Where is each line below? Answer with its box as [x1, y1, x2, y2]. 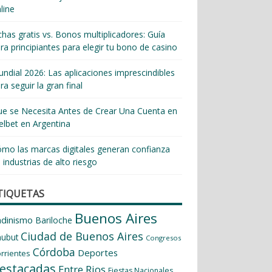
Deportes [78, 246, 118, 259]
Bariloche [35, 214, 73, 226]
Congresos [146, 233, 182, 242]
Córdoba [33, 244, 76, 259]
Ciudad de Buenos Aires [21, 228, 144, 243]
